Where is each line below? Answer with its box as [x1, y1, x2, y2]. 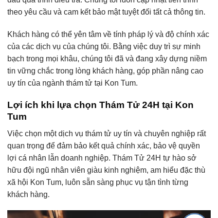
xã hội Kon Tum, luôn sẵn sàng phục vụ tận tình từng [7, 178, 188, 186]
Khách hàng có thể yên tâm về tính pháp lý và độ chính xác [7, 30, 209, 39]
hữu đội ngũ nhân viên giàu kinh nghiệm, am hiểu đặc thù [7, 165, 205, 174]
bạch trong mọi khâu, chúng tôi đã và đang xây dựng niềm [7, 54, 207, 63]
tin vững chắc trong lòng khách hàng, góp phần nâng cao [7, 67, 203, 75]
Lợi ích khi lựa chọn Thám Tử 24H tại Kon [7, 100, 194, 110]
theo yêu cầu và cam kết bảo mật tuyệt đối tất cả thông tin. [7, 8, 205, 17]
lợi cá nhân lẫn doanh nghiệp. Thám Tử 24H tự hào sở [7, 153, 197, 162]
